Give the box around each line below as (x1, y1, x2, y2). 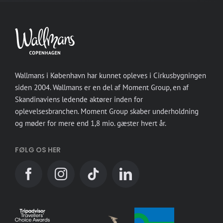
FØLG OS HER (15, 144, 61, 155)
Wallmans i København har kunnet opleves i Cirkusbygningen (15, 70, 206, 80)
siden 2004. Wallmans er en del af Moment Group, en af (15, 82, 189, 92)
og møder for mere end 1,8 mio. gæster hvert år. (15, 118, 166, 128)
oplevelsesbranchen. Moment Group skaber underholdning (15, 106, 199, 116)
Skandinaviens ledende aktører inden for (15, 94, 143, 104)
